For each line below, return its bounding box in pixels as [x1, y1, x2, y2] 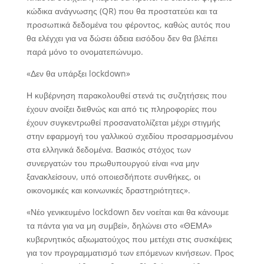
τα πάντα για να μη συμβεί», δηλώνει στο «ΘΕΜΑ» [26, 219, 212, 231]
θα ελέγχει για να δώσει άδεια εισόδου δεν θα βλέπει [26, 32, 217, 44]
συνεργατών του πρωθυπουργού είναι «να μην [26, 157, 199, 169]
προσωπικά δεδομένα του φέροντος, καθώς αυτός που [26, 18, 230, 30]
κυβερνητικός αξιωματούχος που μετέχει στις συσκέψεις [26, 233, 232, 245]
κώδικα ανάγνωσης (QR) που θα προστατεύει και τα [26, 5, 217, 16]
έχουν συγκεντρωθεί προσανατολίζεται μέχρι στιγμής [26, 116, 220, 128]
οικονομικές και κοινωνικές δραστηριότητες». [26, 184, 190, 196]
